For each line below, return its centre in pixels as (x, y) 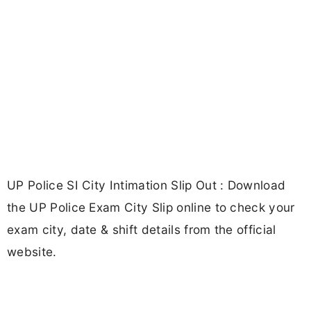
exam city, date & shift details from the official (142, 230)
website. (32, 252)
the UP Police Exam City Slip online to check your (151, 208)
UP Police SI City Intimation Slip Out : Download (146, 185)
